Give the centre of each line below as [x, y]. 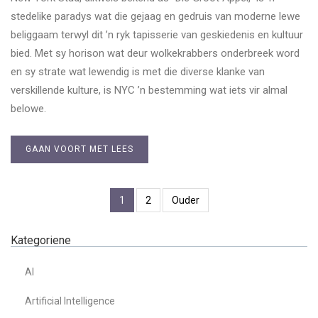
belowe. [28, 109]
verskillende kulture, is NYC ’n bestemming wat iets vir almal [149, 91]
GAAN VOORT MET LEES [79, 149]
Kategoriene [41, 241]
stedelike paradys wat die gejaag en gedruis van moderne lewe [155, 17]
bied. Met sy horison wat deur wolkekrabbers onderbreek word [155, 54]
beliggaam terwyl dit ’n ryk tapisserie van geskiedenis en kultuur [157, 35]
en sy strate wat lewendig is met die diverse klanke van [138, 72]
